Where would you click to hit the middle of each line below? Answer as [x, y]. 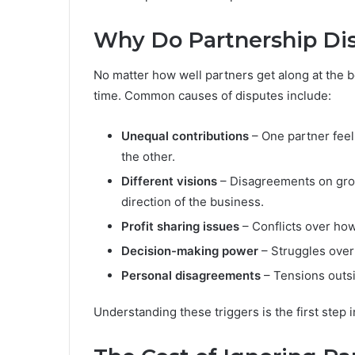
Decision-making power [190, 251]
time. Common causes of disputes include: [212, 96]
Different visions [169, 181]
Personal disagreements [191, 276]
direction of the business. [193, 202]
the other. [148, 157]
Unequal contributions [185, 136]
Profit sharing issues [180, 227]
